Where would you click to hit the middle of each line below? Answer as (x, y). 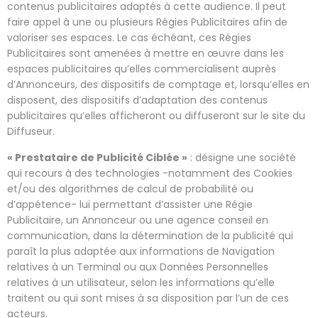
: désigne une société (242, 157)
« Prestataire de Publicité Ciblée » (97, 157)
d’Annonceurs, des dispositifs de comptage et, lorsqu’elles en (158, 84)
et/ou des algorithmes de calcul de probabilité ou (130, 188)
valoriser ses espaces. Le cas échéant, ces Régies (129, 37)
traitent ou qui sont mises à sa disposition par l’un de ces (148, 298)
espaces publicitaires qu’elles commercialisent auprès (142, 68)
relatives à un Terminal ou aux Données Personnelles (138, 267)
